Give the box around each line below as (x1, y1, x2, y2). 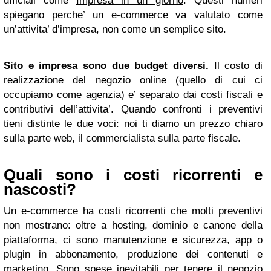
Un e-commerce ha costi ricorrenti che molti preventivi (4, 205, 263, 217)
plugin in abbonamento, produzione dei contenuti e (4, 249, 263, 260)
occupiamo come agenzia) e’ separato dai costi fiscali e (4, 89, 263, 100)
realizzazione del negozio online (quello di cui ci (4, 74, 263, 86)
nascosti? (4, 181, 76, 198)
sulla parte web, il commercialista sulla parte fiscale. (4, 132, 241, 144)
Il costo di (209, 60, 263, 71)
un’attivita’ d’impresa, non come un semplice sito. (4, 24, 226, 35)
